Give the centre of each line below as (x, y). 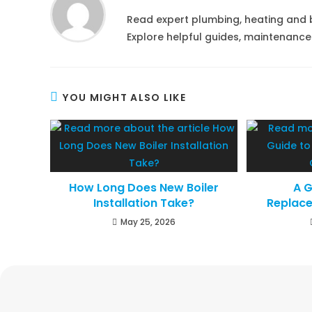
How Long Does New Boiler (144, 188)
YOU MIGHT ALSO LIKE (125, 97)
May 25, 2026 (148, 222)
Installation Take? (144, 203)
